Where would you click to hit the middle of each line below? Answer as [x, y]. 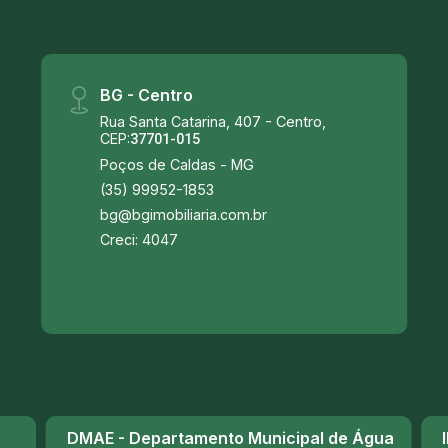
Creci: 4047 [139, 239]
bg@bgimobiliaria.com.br [184, 214]
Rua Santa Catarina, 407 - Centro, [213, 121]
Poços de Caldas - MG [177, 164]
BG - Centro [147, 95]
